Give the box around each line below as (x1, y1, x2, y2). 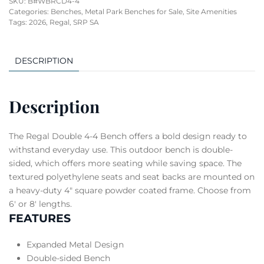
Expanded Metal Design (27, 239, 124, 250)
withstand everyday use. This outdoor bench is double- (9, 144, 233, 155)
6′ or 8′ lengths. (9, 199, 72, 209)
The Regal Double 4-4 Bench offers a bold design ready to (9, 131, 247, 141)
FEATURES (9, 212, 71, 225)
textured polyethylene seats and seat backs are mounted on (9, 171, 255, 182)
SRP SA (73, 18, 99, 27)
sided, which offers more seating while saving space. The (9, 158, 242, 169)
